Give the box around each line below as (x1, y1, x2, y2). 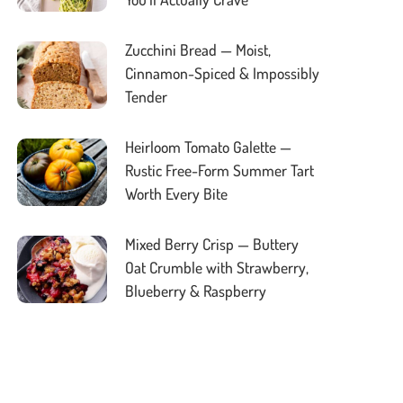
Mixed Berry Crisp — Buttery (125, 234, 300, 255)
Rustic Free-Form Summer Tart (125, 160, 315, 181)
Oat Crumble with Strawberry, (125, 257, 309, 278)
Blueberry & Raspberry (125, 281, 267, 301)
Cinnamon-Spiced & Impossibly (125, 63, 320, 84)
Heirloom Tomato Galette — (125, 137, 292, 157)
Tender (125, 86, 168, 107)
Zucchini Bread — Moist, (125, 40, 272, 60)
